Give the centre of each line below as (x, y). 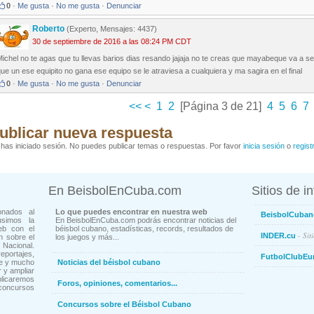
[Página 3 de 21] (221, 107)
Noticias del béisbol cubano (109, 262)
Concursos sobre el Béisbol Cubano (124, 305)
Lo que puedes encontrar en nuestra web (131, 212)
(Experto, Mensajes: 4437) (112, 29)
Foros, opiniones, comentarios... (117, 284)
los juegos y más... (87, 237)
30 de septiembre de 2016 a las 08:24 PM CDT (112, 42)
